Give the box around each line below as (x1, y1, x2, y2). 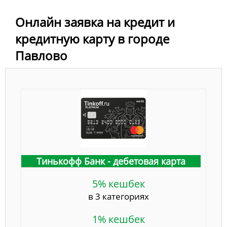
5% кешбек (92, 177, 145, 191)
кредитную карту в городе (15, 30, 169, 48)
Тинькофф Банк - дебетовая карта (36, 155, 185, 168)
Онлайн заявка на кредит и (15, 14, 175, 31)
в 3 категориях (88, 191, 149, 203)
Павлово (15, 47, 67, 64)
